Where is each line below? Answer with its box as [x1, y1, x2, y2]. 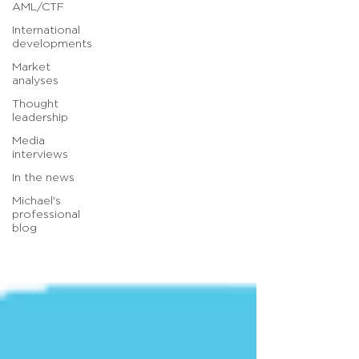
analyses [12, 75, 58, 87]
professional [12, 209, 80, 220]
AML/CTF [12, 2, 64, 13]
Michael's [12, 196, 61, 207]
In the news [12, 172, 75, 184]
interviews [12, 149, 68, 160]
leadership [12, 112, 68, 123]
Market [12, 62, 50, 73]
